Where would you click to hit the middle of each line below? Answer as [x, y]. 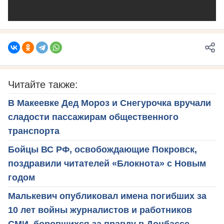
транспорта [34, 131]
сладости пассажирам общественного [93, 117]
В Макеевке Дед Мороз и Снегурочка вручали [109, 103]
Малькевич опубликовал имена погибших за [107, 196]
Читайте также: [43, 84]
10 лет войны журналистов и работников [100, 210]
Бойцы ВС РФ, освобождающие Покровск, [102, 149]
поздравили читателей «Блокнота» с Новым [107, 163]
